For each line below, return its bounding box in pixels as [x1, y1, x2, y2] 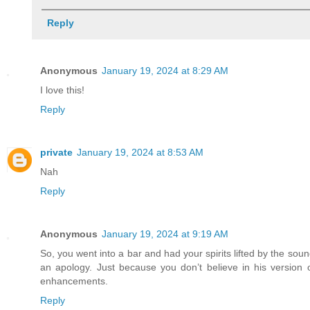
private [40, 147, 73, 158]
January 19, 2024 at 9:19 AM [102, 228, 228, 240]
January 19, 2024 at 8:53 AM [77, 147, 203, 158]
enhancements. [40, 275, 108, 287]
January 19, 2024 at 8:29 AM [102, 65, 228, 77]
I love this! [40, 84, 84, 96]
